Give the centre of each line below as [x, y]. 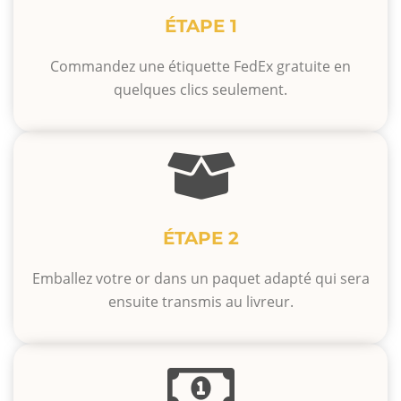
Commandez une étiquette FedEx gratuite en [200, 66]
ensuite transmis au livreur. [200, 302]
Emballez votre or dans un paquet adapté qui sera [200, 279]
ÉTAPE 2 [200, 239]
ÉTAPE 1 [200, 26]
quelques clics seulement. [200, 89]
